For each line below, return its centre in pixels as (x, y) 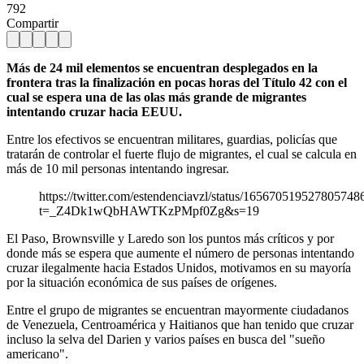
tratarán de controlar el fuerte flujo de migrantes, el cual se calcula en (182, 154)
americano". (37, 353)
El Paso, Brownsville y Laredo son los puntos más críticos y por (170, 238)
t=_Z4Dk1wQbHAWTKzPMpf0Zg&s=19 (149, 210)
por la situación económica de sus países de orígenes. (142, 282)
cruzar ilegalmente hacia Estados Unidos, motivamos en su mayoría (179, 267)
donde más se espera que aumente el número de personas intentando (180, 253)
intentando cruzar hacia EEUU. (94, 111)
